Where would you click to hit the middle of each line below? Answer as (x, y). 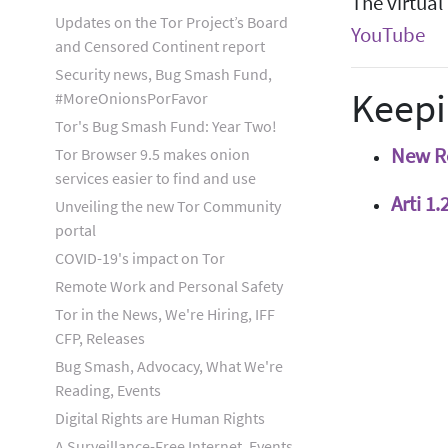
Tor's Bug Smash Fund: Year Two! (166, 126)
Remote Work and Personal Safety (169, 286)
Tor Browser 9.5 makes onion (152, 154)
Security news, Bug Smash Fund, (163, 74)
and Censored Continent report (160, 46)
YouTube (388, 35)
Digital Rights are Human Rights (160, 418)
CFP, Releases (100, 338)
